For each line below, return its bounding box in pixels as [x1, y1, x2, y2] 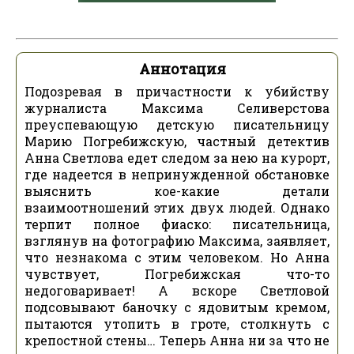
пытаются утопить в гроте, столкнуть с [24, 315, 330, 332]
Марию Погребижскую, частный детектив [24, 133, 330, 149]
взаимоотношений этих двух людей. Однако [24, 199, 330, 216]
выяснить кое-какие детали [24, 183, 330, 199]
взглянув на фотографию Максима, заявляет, [24, 232, 330, 249]
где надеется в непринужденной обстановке [24, 166, 330, 183]
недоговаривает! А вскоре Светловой [24, 282, 330, 299]
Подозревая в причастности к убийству [24, 83, 330, 100]
